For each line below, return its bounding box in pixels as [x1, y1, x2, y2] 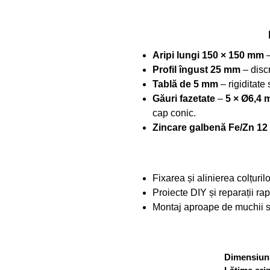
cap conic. [152, 107, 196, 118]
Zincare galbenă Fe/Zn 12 [152, 122, 268, 133]
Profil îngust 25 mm [152, 64, 241, 75]
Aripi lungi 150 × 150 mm [152, 49, 265, 60]
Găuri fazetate [152, 93, 216, 104]
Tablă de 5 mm [152, 78, 219, 89]
